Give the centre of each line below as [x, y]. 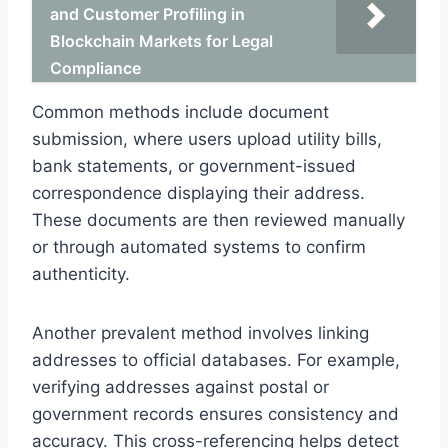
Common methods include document [180, 111]
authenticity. [81, 273]
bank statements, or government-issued [194, 165]
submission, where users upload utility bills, [207, 138]
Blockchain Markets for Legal [161, 40]
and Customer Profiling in [147, 13]
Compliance [95, 67]
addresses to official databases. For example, [216, 359]
